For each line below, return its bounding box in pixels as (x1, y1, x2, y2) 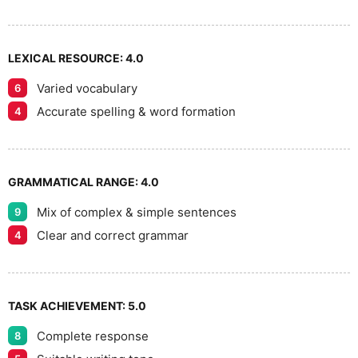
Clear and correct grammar (37, 227, 189, 243)
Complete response (37, 328, 149, 344)
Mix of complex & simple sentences (37, 204, 237, 220)
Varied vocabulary (37, 80, 137, 96)
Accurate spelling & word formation (37, 103, 236, 119)
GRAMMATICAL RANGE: (8, 175, 141, 189)
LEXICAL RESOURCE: (8, 51, 125, 65)
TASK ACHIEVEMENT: (8, 299, 128, 312)
